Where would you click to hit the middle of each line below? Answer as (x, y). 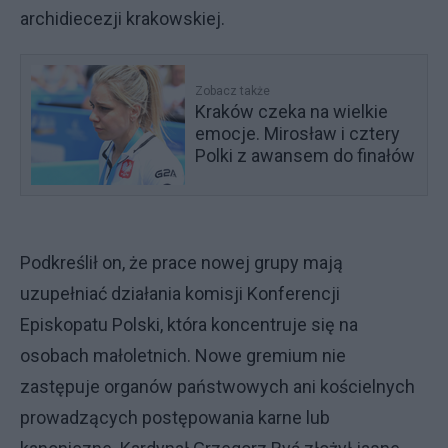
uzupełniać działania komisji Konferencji (180, 293)
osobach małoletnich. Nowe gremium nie (183, 355)
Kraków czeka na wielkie (292, 111)
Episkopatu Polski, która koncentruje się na (189, 324)
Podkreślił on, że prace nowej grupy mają (181, 262)
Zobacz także (233, 91)
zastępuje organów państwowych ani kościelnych (217, 386)
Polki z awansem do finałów (305, 155)
